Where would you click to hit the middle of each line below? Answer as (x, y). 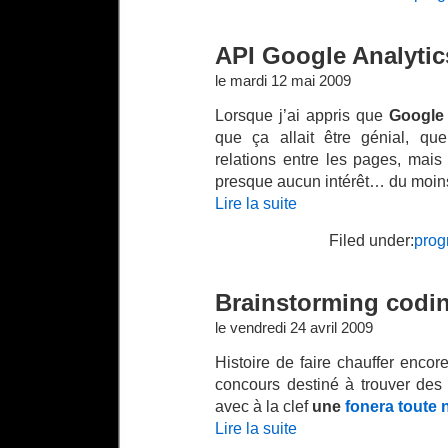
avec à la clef (263, 406)
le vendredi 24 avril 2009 (294, 328)
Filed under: (371, 240)
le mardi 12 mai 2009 (283, 81)
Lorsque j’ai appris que (302, 115)
